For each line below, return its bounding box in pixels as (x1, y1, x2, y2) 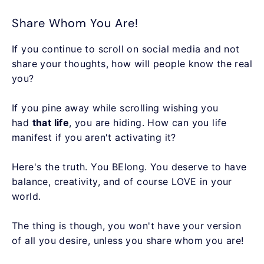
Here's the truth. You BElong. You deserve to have (12, 160, 247, 173)
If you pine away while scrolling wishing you (12, 101, 219, 114)
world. (12, 190, 44, 202)
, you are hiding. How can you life (69, 116, 227, 128)
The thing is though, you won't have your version (12, 219, 242, 232)
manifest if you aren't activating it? (12, 131, 176, 143)
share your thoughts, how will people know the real (12, 57, 252, 70)
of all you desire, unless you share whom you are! (12, 234, 247, 246)
